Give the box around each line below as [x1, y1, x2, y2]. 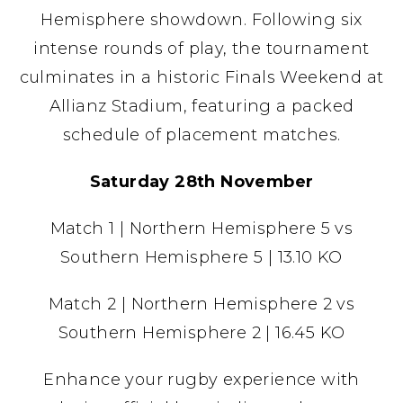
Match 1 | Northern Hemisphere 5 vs [49, 218, 354, 238]
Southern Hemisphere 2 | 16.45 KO [58, 322, 345, 343]
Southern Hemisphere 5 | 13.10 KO [60, 246, 343, 267]
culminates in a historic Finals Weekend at [19, 67, 384, 87]
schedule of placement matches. [62, 124, 341, 145]
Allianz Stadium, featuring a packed [49, 95, 354, 116]
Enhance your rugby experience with [43, 369, 360, 390]
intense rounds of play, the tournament [33, 38, 370, 58]
